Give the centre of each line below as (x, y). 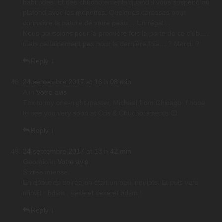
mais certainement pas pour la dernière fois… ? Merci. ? (111, 44)
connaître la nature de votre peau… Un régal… (97, 23)
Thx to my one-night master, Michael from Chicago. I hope (114, 103)
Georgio (35, 162)
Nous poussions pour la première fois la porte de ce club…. (116, 33)
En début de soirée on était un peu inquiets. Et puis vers (111, 183)
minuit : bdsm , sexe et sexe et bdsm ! (82, 193)
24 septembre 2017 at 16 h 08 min (77, 82)
